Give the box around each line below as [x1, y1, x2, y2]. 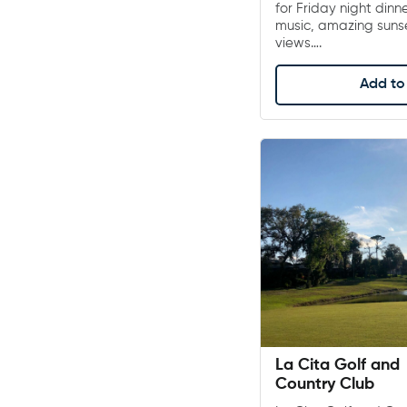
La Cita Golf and [274, 357, 400, 374]
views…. [274, 35, 322, 50]
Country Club [274, 376, 374, 393]
